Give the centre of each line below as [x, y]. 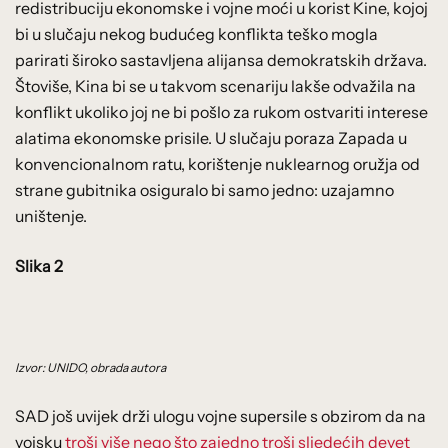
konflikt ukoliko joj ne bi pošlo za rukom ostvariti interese [221, 111]
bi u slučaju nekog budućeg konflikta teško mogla [196, 33]
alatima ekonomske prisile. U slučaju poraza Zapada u [211, 137]
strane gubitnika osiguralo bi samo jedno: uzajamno [204, 189]
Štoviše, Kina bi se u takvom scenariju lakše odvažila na [215, 85]
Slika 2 [39, 265]
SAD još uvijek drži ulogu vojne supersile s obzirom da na [220, 415]
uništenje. [51, 215]
